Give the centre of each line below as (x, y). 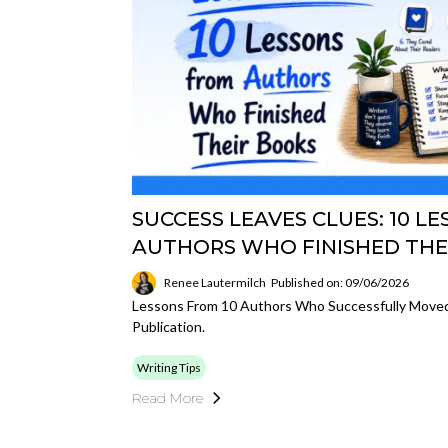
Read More (167, 397)
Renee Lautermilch (215, 283)
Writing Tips (169, 367)
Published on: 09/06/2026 (340, 283)
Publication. (168, 326)
